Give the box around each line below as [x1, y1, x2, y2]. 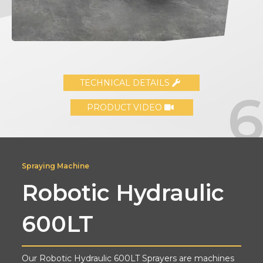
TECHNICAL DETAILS [80, 77, 172, 88]
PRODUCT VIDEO [86, 102, 164, 113]
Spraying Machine [22, 161, 90, 170]
